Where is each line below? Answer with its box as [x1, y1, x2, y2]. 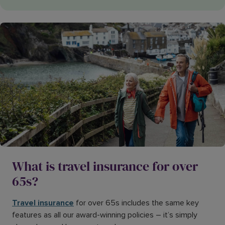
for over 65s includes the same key [74, 197, 199, 208]
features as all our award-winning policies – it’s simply [12, 209, 197, 220]
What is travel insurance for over [12, 157, 198, 175]
